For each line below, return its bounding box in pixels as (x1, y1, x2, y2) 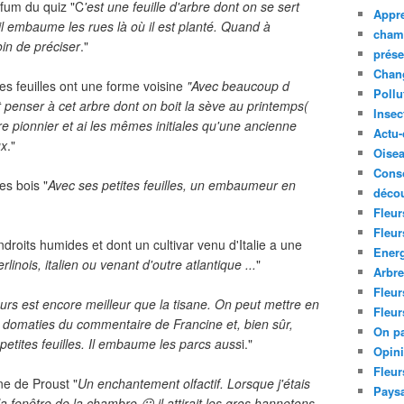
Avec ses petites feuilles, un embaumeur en (48, 176, 296, 194)
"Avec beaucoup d (187, 77, 289, 95)
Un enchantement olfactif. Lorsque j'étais (78, 374, 310, 392)
